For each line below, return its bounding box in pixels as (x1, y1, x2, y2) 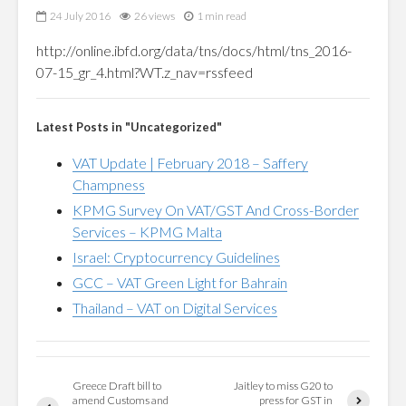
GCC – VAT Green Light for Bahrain (72, 274, 287, 291)
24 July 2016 (50, 9, 111, 24)
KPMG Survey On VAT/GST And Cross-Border (72, 201, 359, 218)
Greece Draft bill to (72, 379, 161, 392)
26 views (134, 9, 175, 24)
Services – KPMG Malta (72, 223, 222, 240)
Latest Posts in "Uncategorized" (36, 120, 222, 134)
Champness (72, 176, 145, 193)
